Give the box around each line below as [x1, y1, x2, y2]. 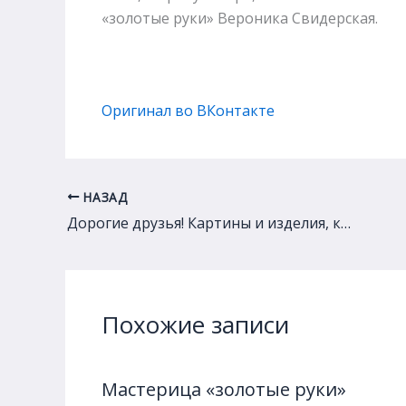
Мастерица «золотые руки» [101, 377, 346, 402]
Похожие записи [101, 308, 289, 342]
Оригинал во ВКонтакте [101, 100, 275, 121]
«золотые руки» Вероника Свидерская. [101, 8, 378, 28]
